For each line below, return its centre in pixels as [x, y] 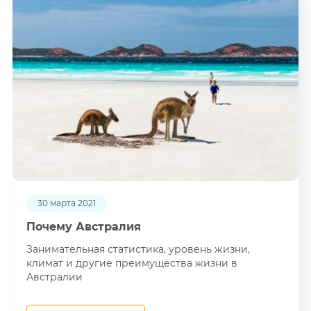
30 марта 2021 [66, 203]
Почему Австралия [83, 226]
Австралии [54, 277]
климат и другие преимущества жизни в [132, 263]
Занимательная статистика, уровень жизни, [138, 249]
